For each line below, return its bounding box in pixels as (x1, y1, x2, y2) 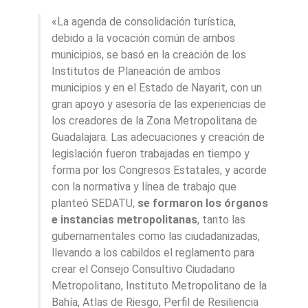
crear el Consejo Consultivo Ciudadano (52, 263, 235, 276)
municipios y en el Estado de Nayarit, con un (52, 81, 262, 95)
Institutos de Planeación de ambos (52, 65, 221, 78)
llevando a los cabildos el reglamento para (52, 246, 254, 260)
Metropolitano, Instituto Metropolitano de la (52, 279, 267, 293)
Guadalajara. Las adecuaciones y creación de (52, 131, 265, 144)
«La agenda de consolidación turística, (52, 15, 236, 29)
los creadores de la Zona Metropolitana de (52, 114, 257, 128)
